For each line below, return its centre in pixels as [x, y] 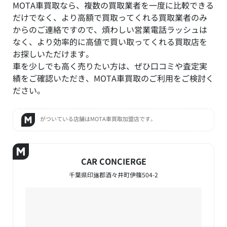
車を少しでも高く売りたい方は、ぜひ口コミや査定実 [110, 66]
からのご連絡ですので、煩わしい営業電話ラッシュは [110, 29]
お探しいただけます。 [53, 53]
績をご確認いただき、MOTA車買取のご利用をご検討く [113, 78]
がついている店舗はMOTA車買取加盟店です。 [98, 119]
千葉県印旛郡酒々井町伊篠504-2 [113, 174]
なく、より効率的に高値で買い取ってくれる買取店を [110, 41]
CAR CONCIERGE [113, 161]
